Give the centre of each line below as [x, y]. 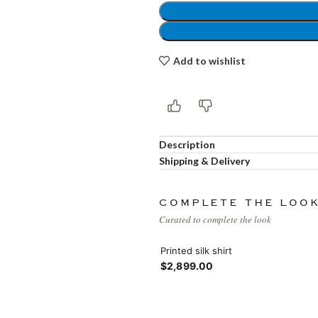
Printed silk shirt [196, 251]
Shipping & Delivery [204, 161]
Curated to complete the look [215, 219]
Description [187, 144]
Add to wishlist [209, 60]
